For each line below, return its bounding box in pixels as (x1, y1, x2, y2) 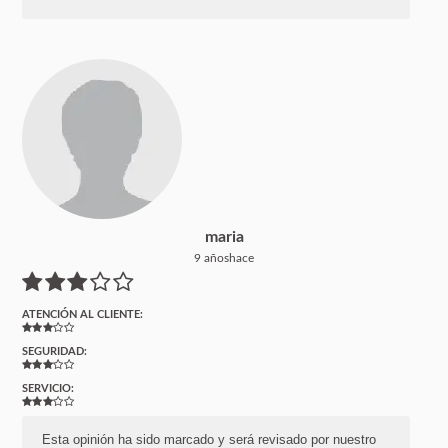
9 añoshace (194, 251, 254, 264)
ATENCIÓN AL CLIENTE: (22, 308, 144, 320)
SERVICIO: (22, 382, 75, 394)
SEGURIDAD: (22, 345, 88, 357)
